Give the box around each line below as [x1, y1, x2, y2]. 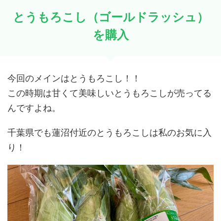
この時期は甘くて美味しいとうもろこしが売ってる [7, 88, 212, 98]
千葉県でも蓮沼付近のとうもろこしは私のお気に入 [7, 127, 212, 138]
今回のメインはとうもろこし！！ [7, 73, 141, 83]
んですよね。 [7, 103, 61, 113]
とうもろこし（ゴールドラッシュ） [12, 10, 209, 24]
